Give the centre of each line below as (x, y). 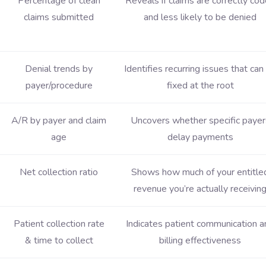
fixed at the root (200, 86)
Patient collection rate (59, 224)
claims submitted (59, 18)
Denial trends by (59, 69)
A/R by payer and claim (59, 121)
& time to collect (59, 241)
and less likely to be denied (200, 18)
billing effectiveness (200, 241)
